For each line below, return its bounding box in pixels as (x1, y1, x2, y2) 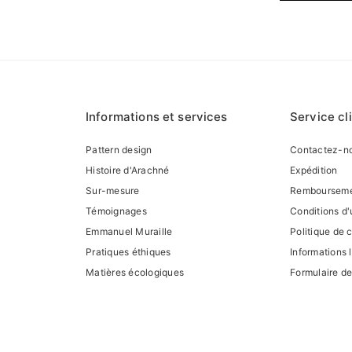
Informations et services (86, 108, 228, 124)
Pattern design (86, 143, 152, 156)
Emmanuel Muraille (86, 225, 173, 237)
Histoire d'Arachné (86, 163, 170, 176)
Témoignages (86, 204, 147, 217)
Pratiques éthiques (86, 245, 171, 258)
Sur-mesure (86, 184, 140, 196)
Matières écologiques (86, 266, 185, 278)
